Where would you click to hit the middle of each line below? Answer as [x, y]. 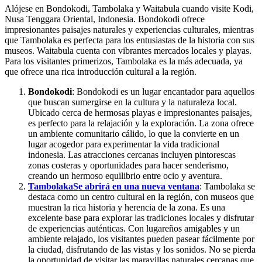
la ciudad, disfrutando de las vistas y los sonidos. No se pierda [142, 250]
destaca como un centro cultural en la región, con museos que [141, 197]
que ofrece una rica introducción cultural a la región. [101, 72]
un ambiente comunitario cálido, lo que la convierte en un [134, 134]
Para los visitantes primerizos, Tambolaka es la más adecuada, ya [124, 61]
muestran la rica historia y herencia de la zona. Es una [127, 208]
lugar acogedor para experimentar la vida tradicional [124, 144]
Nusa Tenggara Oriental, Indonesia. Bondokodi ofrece [105, 19]
